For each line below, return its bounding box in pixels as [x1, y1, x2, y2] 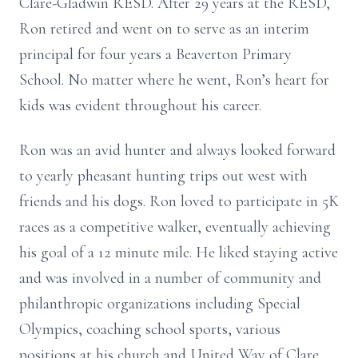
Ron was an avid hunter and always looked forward [19, 141, 336, 160]
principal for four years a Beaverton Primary [19, 45, 292, 64]
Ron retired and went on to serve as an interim [19, 19, 309, 38]
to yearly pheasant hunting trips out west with [19, 166, 308, 185]
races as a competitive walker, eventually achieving [19, 217, 331, 237]
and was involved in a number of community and [19, 268, 321, 288]
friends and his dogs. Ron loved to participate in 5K [19, 192, 339, 211]
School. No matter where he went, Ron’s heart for [19, 70, 329, 89]
